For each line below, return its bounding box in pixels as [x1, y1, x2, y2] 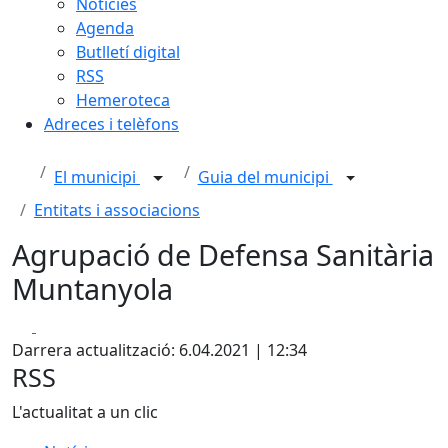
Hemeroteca [76, 89, 170, 111]
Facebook [35, 314, 108, 336]
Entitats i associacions [34, 199, 200, 221]
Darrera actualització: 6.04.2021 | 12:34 [12, 339, 307, 361]
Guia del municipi [197, 166, 333, 189]
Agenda [76, 17, 134, 39]
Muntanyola [12, 269, 173, 308]
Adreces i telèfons [44, 113, 179, 135]
